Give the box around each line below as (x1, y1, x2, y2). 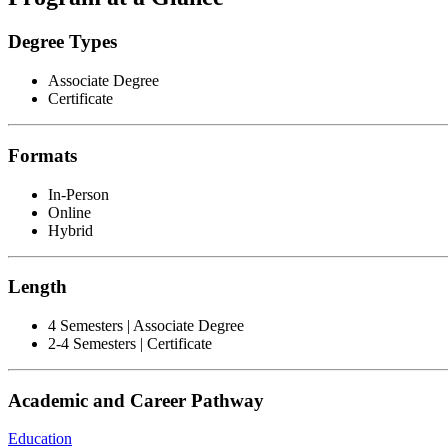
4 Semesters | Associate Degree (48, 316, 244, 334)
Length (8, 276, 67, 298)
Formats (8, 144, 77, 166)
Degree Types (8, 31, 117, 53)
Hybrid (48, 221, 93, 239)
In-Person (48, 185, 109, 203)
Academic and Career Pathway (8, 389, 264, 411)
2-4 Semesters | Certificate (48, 334, 212, 352)
